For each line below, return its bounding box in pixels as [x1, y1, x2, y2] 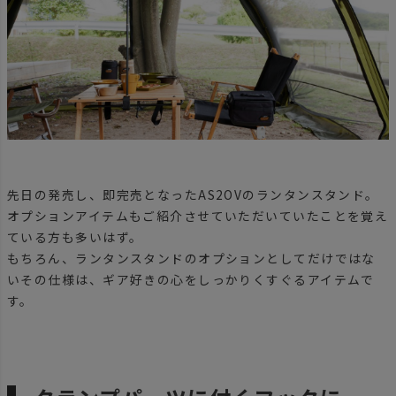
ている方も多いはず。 [7, 227, 143, 246]
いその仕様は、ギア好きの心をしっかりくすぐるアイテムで [7, 270, 375, 288]
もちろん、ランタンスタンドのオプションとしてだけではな [7, 248, 376, 267]
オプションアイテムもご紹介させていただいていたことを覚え [7, 206, 389, 225]
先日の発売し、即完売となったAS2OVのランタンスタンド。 [7, 185, 379, 203]
